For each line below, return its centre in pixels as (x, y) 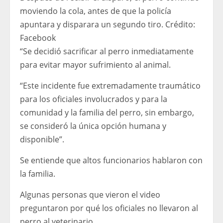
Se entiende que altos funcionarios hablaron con (111, 161)
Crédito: (179, 25)
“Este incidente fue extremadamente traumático (110, 86)
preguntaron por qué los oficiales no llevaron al (109, 208)
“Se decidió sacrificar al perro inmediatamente (107, 52)
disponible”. (42, 140)
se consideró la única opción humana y (93, 126)
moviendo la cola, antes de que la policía (96, 11)
